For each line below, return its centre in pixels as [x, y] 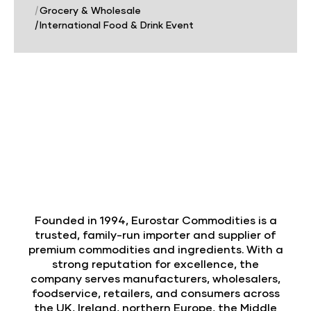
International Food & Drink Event [115, 25]
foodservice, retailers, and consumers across [155, 293]
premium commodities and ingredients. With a [155, 249]
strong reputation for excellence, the [155, 264]
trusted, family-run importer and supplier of [155, 235]
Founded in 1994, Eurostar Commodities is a [155, 220]
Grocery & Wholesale [89, 10]
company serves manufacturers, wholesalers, [155, 278]
